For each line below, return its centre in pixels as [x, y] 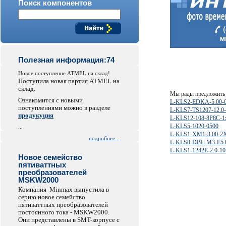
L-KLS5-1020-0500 [194, 126]
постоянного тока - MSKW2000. [64, 212]
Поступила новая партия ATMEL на [69, 81]
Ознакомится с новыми [50, 100]
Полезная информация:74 [66, 60]
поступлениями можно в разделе [64, 108]
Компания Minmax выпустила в [64, 189]
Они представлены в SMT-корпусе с [69, 220]
